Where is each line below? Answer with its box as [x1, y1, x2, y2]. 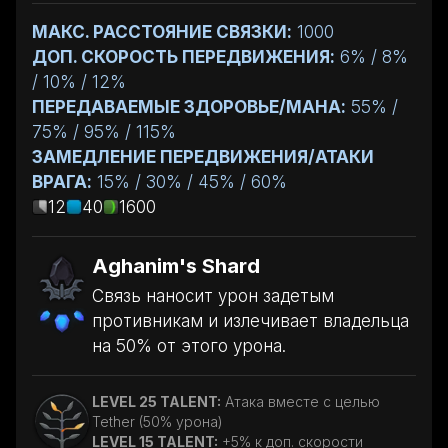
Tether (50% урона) [92, 412, 223, 430]
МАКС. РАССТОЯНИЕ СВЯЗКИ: [32, 21, 292, 42]
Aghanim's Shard [92, 253, 260, 278]
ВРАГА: [32, 171, 92, 192]
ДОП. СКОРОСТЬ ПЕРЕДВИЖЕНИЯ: [32, 46, 335, 67]
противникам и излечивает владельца [92, 310, 409, 331]
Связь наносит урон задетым [92, 285, 334, 306]
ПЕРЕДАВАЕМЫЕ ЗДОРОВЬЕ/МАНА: [32, 96, 346, 117]
